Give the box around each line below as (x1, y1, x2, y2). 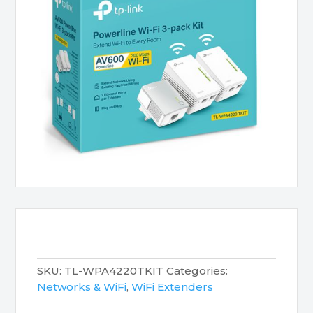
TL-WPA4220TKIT (64, 264, 164, 278)
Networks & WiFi (37, 280, 127, 294)
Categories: (166, 264, 228, 278)
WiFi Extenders (131, 280, 214, 294)
